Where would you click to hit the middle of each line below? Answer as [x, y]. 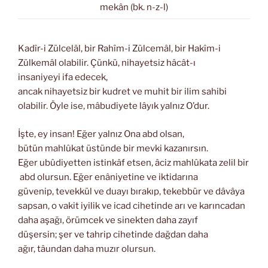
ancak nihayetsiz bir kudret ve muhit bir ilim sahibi [122, 92]
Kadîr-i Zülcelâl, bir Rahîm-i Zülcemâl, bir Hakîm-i [119, 49]
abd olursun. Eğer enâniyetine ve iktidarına [108, 177]
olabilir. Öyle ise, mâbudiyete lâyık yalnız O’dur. [114, 106]
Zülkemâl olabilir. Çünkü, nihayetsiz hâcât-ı [107, 63]
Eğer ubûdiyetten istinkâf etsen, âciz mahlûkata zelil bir [133, 162]
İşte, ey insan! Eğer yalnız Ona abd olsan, [101, 134]
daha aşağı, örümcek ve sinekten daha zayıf [108, 220]
